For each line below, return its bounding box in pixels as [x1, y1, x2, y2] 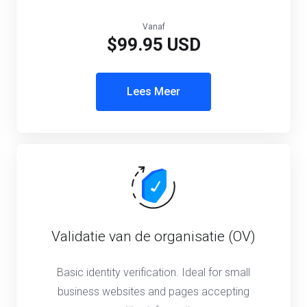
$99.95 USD [106, 34, 201, 55]
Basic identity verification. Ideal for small [57, 266, 250, 279]
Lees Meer [127, 85, 180, 98]
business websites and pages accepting [58, 285, 249, 298]
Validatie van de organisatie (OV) [51, 228, 256, 245]
